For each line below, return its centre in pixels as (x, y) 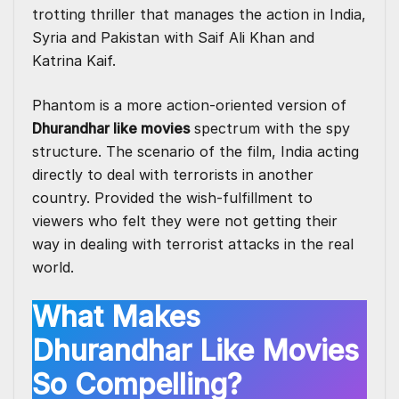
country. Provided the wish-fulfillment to (172, 198)
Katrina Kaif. (74, 61)
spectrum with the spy (270, 129)
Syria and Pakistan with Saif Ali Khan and (173, 38)
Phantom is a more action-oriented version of (189, 106)
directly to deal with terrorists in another (173, 175)
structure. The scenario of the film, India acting (195, 152)
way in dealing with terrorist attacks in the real (193, 244)
